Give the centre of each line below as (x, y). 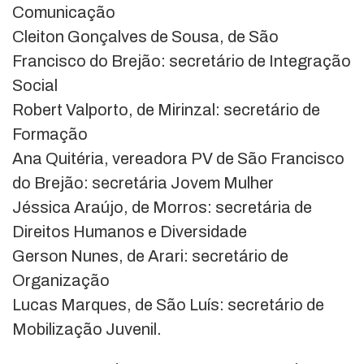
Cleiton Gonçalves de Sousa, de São (145, 36)
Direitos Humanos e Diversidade (130, 231)
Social (35, 85)
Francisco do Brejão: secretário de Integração (182, 61)
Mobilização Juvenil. (87, 329)
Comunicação (64, 12)
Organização (61, 280)
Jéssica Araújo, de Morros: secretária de (162, 207)
